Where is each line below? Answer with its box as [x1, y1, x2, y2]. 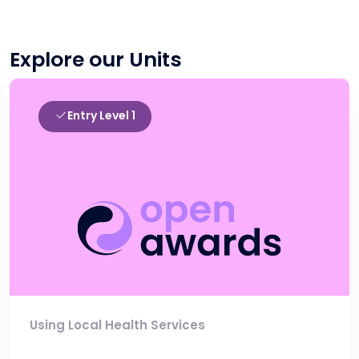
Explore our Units [10, 46, 182, 74]
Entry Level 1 [67, 107, 135, 123]
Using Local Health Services [30, 317, 205, 334]
